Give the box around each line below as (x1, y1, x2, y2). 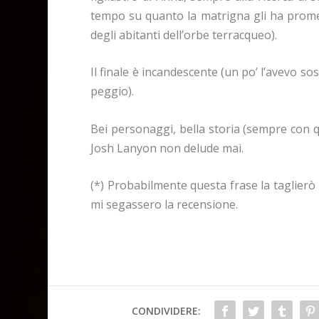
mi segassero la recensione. (90, 197, 239, 213)
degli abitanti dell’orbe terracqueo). (90, 26, 278, 43)
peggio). (90, 83, 135, 100)
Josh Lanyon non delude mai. (90, 140, 244, 156)
